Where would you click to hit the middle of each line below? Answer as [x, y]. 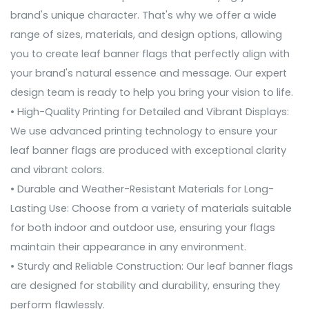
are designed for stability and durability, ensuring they [145, 286]
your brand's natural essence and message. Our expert [149, 73]
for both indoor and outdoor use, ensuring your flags [143, 228]
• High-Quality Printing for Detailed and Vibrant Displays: [150, 112]
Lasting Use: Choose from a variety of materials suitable [151, 209]
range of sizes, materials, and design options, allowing [146, 35]
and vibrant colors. [57, 170]
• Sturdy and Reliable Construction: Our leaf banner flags [152, 267]
